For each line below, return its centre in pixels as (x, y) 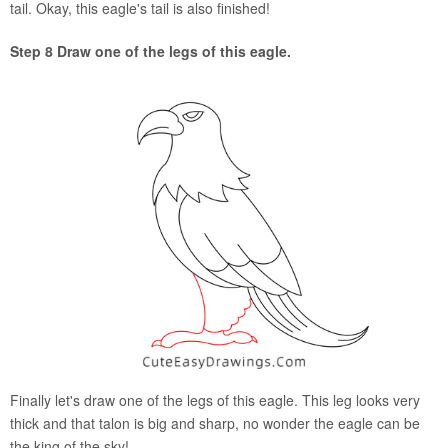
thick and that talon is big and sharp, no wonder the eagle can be (215, 422)
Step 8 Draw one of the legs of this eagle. (150, 51)
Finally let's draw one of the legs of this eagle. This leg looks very (215, 399)
